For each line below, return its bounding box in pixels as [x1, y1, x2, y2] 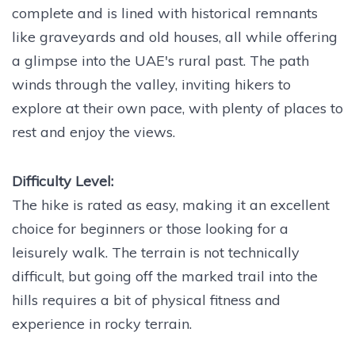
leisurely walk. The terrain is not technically [12, 243, 300, 262]
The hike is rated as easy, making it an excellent [12, 196, 330, 215]
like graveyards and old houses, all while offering [12, 28, 338, 47]
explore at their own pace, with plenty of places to [12, 99, 343, 118]
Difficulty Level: [12, 172, 113, 191]
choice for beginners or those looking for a [12, 219, 288, 239]
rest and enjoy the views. [12, 123, 175, 142]
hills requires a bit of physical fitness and [12, 291, 281, 310]
